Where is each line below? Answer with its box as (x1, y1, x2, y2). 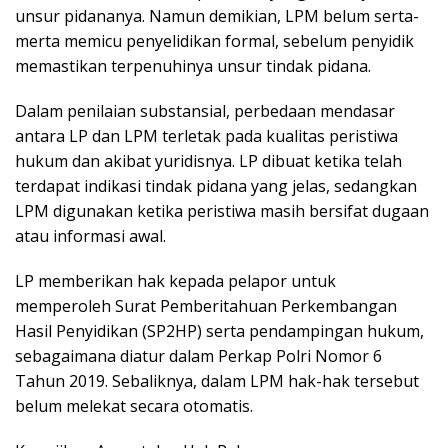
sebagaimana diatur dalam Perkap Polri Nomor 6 (15, 345, 382, 368)
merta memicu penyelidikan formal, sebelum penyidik (15, 30, 414, 53)
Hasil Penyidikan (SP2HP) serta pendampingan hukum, (15, 320, 424, 343)
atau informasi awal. (15, 225, 166, 248)
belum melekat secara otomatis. (15, 395, 253, 418)
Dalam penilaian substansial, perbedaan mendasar (15, 100, 395, 123)
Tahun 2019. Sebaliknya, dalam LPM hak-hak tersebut (15, 370, 419, 393)
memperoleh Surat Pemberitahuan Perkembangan (15, 295, 397, 318)
